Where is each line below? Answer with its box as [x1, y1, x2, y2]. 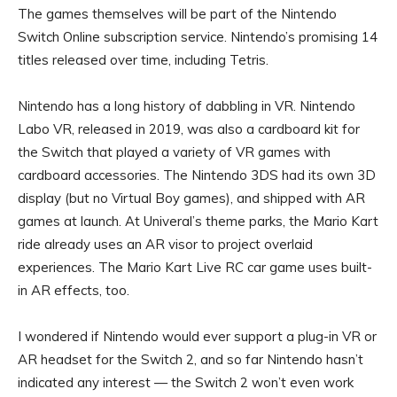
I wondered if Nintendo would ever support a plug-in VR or [18, 328, 377, 346]
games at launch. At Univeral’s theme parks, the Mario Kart [18, 213, 378, 230]
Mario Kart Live [127, 259, 222, 276]
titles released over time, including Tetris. [18, 51, 269, 69]
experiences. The [18, 259, 127, 276]
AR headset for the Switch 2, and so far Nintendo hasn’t [18, 351, 363, 369]
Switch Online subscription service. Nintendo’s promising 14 [18, 28, 378, 46]
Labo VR [18, 121, 72, 138]
